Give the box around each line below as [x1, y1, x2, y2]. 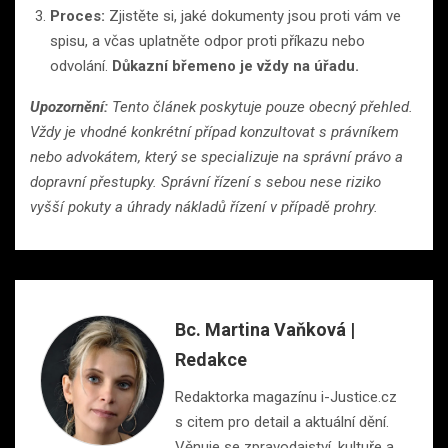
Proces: [50, 7, 105, 26]
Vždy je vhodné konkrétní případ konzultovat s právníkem [30, 123, 399, 142]
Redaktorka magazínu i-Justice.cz [175, 388, 397, 407]
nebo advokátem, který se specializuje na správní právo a [30, 148, 403, 167]
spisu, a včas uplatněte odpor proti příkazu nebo [50, 32, 365, 51]
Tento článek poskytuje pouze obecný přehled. [108, 98, 413, 117]
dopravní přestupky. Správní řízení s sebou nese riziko [30, 173, 381, 192]
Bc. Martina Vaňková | [175, 319, 355, 341]
